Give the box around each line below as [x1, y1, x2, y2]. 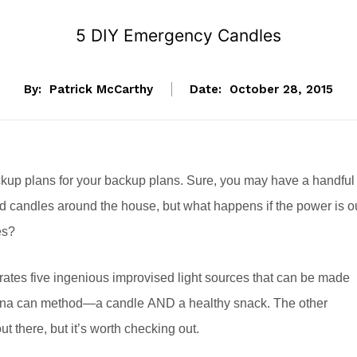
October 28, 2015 [229, 82, 333, 97]
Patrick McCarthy [49, 82, 153, 97]
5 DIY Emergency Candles [76, 25, 281, 45]
